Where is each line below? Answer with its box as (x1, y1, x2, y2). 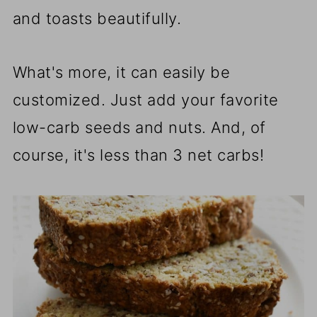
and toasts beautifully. (12, 9, 182, 28)
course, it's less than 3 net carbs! (12, 146, 265, 165)
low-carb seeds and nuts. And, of (12, 118, 266, 137)
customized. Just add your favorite (12, 91, 279, 110)
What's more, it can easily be (12, 63, 231, 82)
